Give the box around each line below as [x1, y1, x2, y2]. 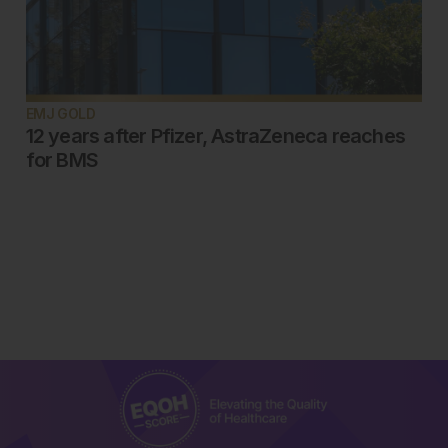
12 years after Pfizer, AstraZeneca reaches [25, 124, 406, 149]
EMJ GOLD [25, 105, 96, 123]
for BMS [25, 148, 99, 173]
